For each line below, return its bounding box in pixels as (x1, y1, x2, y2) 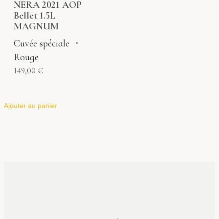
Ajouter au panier (4, 101, 57, 109)
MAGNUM (14, 21, 59, 33)
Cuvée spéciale (14, 38, 69, 50)
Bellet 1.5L (14, 10, 55, 22)
